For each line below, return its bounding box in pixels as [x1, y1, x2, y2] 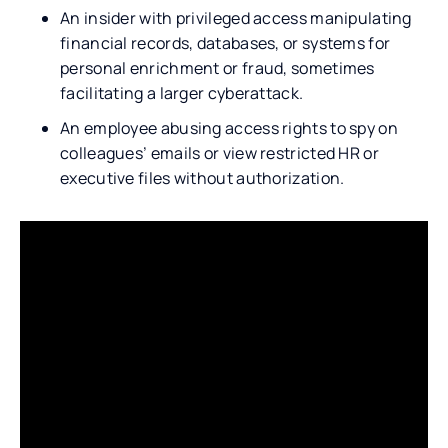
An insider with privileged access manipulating [60, 6, 412, 29]
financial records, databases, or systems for [60, 31, 391, 54]
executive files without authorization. [60, 166, 345, 189]
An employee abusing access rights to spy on [60, 116, 398, 139]
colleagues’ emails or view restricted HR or [60, 141, 379, 164]
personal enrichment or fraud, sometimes [60, 56, 375, 79]
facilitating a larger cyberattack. [60, 81, 304, 104]
